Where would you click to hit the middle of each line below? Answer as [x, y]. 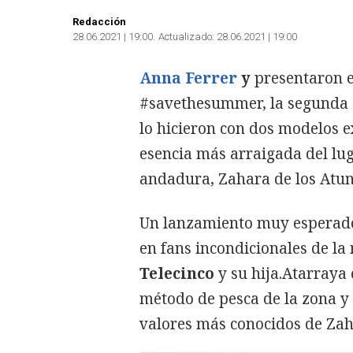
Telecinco [177, 273]
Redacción [99, 22]
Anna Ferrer [190, 78]
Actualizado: [186, 37]
